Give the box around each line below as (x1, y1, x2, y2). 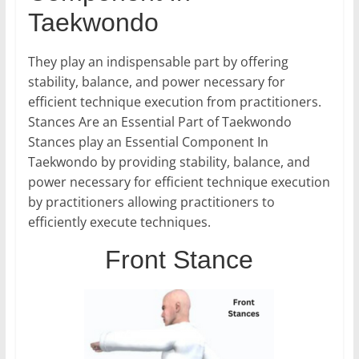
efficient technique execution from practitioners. (27, 93, 321, 111)
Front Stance (105, 245, 254, 275)
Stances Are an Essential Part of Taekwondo (27, 113, 292, 131)
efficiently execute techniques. (27, 213, 211, 232)
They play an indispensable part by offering (27, 53, 288, 71)
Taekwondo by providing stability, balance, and (27, 153, 310, 171)
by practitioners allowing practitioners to (27, 193, 275, 212)
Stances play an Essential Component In (27, 133, 268, 151)
